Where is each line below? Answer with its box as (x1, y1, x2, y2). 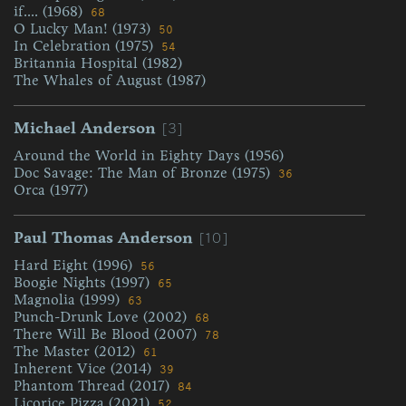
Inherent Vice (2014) (14, 360, 156, 377)
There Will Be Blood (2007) (14, 325, 201, 343)
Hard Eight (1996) (14, 256, 137, 274)
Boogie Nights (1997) (14, 274, 154, 291)
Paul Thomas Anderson (14, 227, 193, 247)
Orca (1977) (14, 181, 88, 198)
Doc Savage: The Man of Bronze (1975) (14, 164, 275, 181)
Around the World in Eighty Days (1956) (14, 147, 284, 164)
